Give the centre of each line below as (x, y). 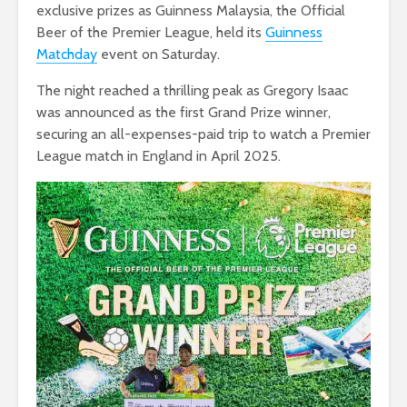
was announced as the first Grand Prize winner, (184, 113)
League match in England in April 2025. (159, 156)
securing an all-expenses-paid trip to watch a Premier (203, 134)
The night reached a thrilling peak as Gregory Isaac (192, 91)
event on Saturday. (159, 55)
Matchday (67, 55)
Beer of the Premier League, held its (151, 33)
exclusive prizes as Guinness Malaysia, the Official (191, 11)
